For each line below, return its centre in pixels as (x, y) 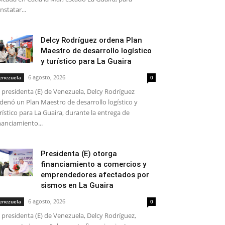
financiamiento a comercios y (93, 164)
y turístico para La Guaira (86, 61)
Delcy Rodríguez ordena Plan (91, 40)
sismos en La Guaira (77, 185)
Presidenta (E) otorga (79, 154)
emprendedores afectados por (95, 175)
